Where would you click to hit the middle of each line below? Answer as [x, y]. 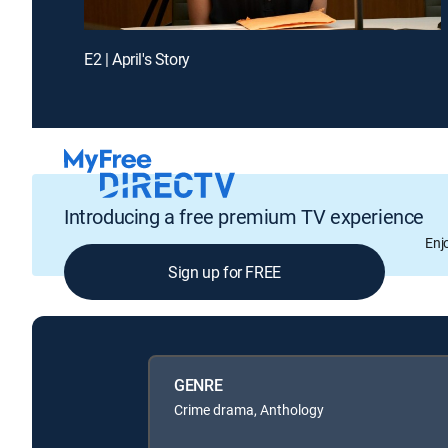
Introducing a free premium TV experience [244, 217]
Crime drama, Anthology [249, 409]
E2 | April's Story [137, 58]
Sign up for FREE [224, 272]
